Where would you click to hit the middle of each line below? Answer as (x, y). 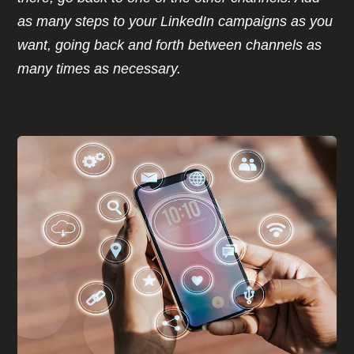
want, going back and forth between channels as (170, 45)
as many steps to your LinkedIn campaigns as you (175, 22)
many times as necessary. (102, 69)
